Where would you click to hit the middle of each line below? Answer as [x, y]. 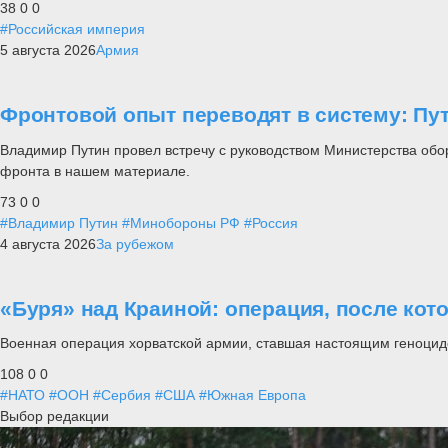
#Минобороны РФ [181, 222]
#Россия [271, 222]
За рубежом [135, 243]
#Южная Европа [252, 394]
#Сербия [122, 394]
